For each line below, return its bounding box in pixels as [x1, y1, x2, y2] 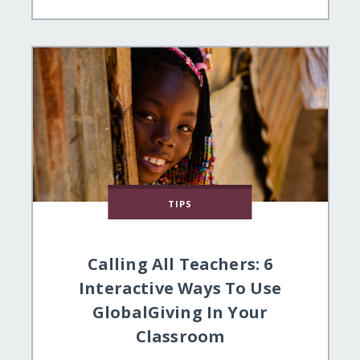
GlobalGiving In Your [92, 301, 268, 324]
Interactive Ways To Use [79, 277, 281, 300]
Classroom [135, 325, 225, 348]
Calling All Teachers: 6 [87, 253, 273, 276]
